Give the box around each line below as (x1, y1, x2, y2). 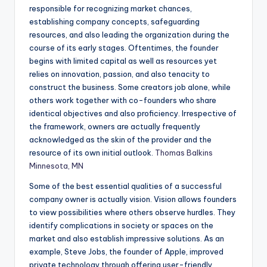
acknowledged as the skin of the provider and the (29, 135, 212, 145)
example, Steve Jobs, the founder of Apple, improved (29, 247, 223, 257)
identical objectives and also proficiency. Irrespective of (29, 108, 237, 119)
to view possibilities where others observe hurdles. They (29, 207, 235, 218)
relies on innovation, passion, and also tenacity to (29, 69, 210, 79)
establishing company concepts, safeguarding (29, 17, 200, 27)
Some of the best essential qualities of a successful (29, 181, 222, 191)
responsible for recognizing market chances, (29, 4, 192, 14)
